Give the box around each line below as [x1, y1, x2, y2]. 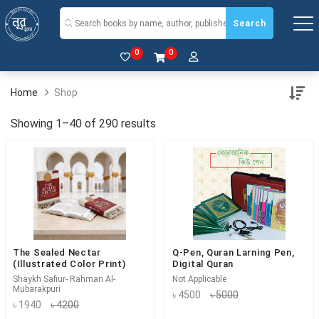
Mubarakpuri [13, 284, 61, 294]
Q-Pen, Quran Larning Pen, [172, 247, 295, 258]
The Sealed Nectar [13, 247, 101, 258]
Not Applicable [172, 274, 226, 284]
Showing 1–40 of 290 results [11, 117, 156, 130]
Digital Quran [172, 258, 234, 269]
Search [233, 18, 267, 28]
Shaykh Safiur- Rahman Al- [13, 274, 115, 284]
